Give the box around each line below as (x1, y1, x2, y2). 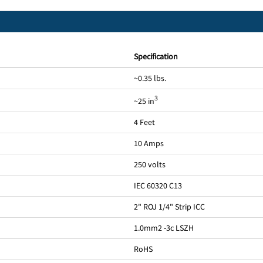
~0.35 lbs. (133, 73, 166, 84)
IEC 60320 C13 (133, 180, 182, 191)
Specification (133, 51, 178, 62)
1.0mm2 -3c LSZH (133, 222, 194, 234)
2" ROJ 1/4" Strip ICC (133, 201, 205, 213)
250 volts (133, 159, 166, 170)
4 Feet (133, 117, 155, 128)
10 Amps (133, 138, 164, 149)
